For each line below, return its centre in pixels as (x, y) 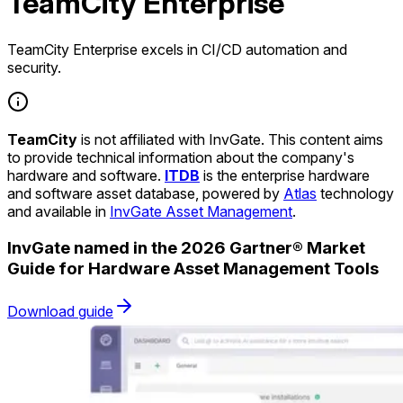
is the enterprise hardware (285, 175)
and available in (58, 211)
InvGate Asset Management (201, 211)
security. (34, 67)
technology (355, 193)
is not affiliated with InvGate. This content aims (230, 139)
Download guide (60, 312)
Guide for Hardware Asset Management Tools (193, 268)
